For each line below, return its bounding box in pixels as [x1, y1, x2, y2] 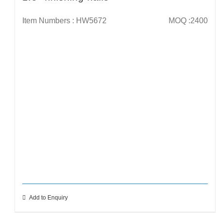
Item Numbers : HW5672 [22, 16, 107, 25]
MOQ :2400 [166, 16, 208, 25]
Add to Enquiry [29, 194, 68, 201]
